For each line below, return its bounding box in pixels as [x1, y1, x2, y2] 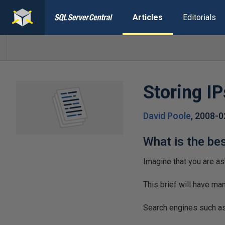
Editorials [182, 13, 216, 22]
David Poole [143, 110, 191, 121]
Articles [132, 13, 163, 22]
